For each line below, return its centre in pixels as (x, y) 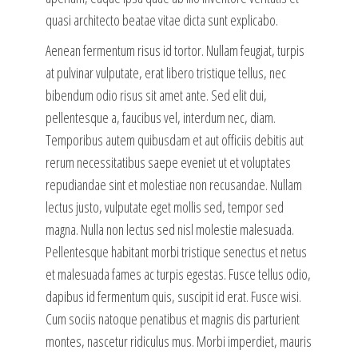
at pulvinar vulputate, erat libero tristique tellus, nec (165, 73)
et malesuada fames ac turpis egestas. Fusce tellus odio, (178, 274)
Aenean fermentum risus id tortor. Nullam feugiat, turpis (175, 51)
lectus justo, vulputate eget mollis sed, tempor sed (164, 207)
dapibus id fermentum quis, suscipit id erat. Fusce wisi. (173, 297)
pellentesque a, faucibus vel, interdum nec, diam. (160, 118)
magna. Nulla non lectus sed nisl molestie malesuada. (169, 230)
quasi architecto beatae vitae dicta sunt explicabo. (161, 20)
